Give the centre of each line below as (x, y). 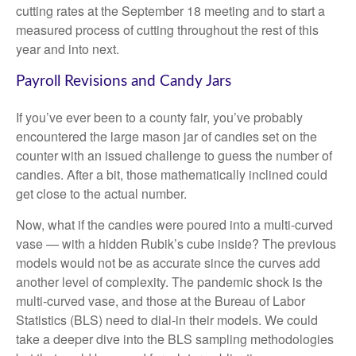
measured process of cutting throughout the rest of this (167, 30)
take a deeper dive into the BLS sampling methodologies (175, 339)
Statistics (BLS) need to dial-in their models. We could (167, 320)
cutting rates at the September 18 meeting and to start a (170, 11)
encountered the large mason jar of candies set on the (166, 137)
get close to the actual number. (101, 194)
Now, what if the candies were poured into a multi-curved (174, 225)
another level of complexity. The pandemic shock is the (169, 282)
